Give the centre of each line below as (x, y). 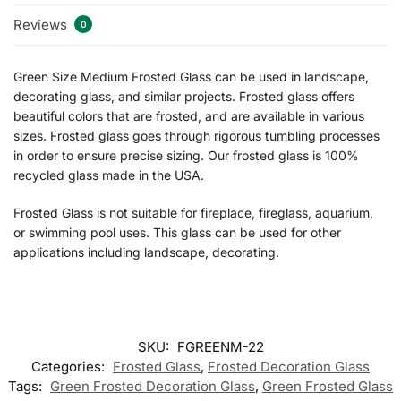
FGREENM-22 (220, 347)
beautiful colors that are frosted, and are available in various (189, 116)
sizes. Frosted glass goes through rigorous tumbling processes (196, 136)
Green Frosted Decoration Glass (153, 387)
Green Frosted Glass (328, 387)
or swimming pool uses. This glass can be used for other (177, 232)
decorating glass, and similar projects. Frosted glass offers (184, 97)
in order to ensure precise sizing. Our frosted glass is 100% (186, 156)
